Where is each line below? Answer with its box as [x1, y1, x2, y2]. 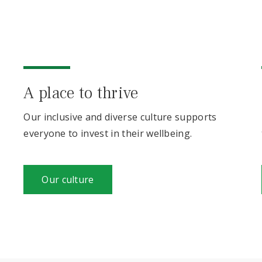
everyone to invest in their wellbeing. [23, 127, 192, 140]
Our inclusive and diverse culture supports [23, 111, 217, 123]
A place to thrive [23, 82, 139, 104]
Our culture [42, 173, 94, 186]
